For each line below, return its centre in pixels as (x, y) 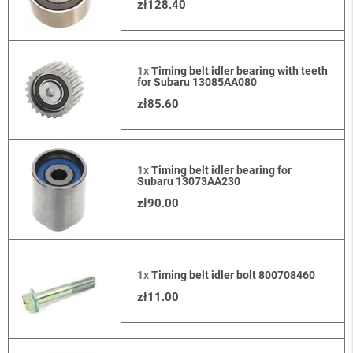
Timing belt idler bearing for (220, 171)
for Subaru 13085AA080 (197, 82)
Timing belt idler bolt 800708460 (232, 275)
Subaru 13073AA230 (188, 182)
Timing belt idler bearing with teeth (238, 71)
